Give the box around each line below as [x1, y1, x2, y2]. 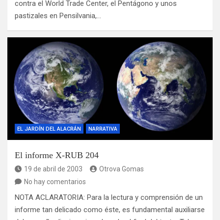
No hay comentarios [24, 178, 86, 186]
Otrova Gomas [99, 165, 144, 173]
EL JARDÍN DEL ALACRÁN [17, 126, 81, 133]
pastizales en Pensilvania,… [15, 11, 101, 21]
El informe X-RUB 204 [15, 150, 99, 161]
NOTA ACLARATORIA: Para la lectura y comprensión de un [15, 193, 203, 202]
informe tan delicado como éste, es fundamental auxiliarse [15, 205, 205, 215]
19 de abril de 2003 [24, 165, 82, 173]
